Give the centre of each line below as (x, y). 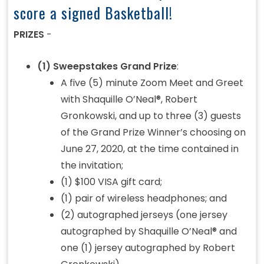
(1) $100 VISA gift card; (111, 182)
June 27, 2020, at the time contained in (149, 149)
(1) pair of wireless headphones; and (143, 199)
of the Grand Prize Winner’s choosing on (153, 133)
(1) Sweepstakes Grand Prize (107, 67)
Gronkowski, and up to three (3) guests (151, 116)
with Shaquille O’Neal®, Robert (129, 100)
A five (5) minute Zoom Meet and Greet (152, 83)
